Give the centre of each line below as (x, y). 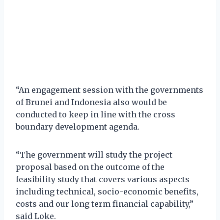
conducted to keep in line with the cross (96, 114)
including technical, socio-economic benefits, (107, 191)
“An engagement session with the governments (110, 90)
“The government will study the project (94, 154)
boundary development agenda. (78, 126)
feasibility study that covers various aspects (103, 179)
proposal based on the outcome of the (90, 167)
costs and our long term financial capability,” (105, 204)
